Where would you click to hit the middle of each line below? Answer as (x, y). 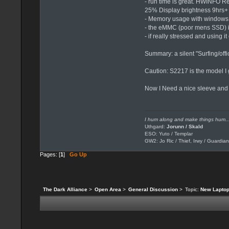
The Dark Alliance (65, 190)
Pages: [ (50, 154)
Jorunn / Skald (185, 126)
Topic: (192, 190)
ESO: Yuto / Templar (169, 133)
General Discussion (153, 190)
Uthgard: (156, 126)
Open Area (108, 190)
